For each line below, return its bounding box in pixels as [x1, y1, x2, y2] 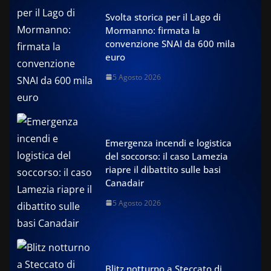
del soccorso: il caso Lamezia [105, 149, 228, 162]
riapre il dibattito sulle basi [105, 163, 221, 175]
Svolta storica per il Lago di [105, 10, 221, 23]
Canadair [105, 176, 144, 189]
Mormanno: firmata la [105, 24, 200, 36]
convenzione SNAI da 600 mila [105, 37, 235, 50]
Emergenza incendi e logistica [105, 136, 232, 149]
